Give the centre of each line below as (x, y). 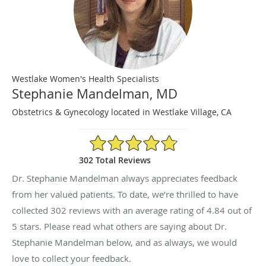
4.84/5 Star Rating (124, 140)
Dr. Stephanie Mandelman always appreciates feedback (125, 178)
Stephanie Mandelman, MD (95, 94)
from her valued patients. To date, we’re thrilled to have (125, 194)
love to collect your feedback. (72, 259)
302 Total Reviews (115, 160)
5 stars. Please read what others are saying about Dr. (119, 227)
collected (31, 210)
